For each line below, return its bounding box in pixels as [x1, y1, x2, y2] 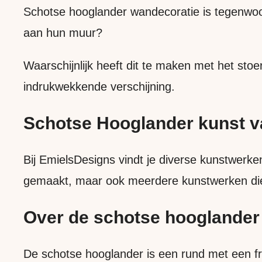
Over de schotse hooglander [23, 207, 260, 227]
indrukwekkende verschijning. [23, 80, 175, 94]
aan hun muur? [23, 26, 102, 40]
